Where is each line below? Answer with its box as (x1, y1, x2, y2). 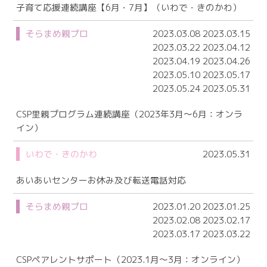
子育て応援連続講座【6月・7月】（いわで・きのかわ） (16, 1, 242, 14)
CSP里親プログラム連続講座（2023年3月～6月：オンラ (16, 108, 243, 120)
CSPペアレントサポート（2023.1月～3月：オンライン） (16, 253, 246, 266)
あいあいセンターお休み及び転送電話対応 (16, 174, 187, 187)
